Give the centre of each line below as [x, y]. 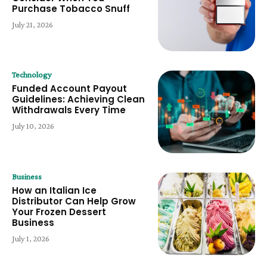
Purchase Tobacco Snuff [71, 8]
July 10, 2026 [33, 126]
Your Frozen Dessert [59, 212]
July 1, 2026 [31, 238]
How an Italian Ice [54, 190]
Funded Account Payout [69, 89]
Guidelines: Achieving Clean [78, 100]
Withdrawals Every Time [69, 110]
